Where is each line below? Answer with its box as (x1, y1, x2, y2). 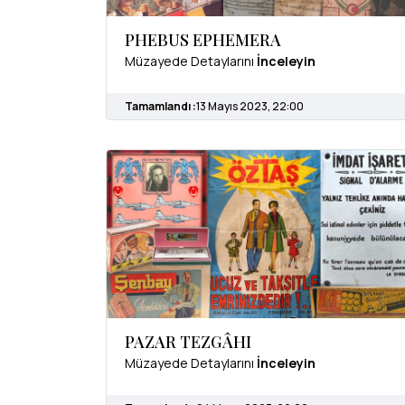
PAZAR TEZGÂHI (125, 330, 251, 353)
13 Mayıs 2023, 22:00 (196, 99, 304, 115)
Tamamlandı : (125, 99, 196, 115)
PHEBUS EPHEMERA (125, 29, 281, 52)
